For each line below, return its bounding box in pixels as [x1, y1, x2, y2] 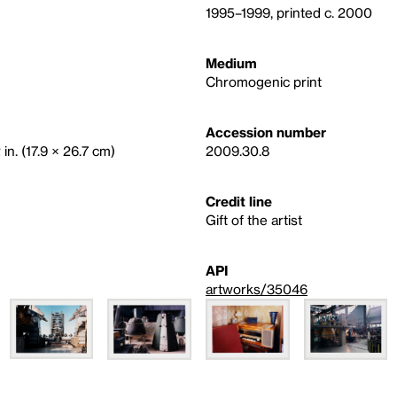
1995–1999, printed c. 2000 [206, 4, 372, 20]
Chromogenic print [206, 74, 322, 90]
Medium [206, 55, 257, 71]
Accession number [206, 124, 326, 140]
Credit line [206, 193, 272, 209]
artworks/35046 [206, 281, 307, 297]
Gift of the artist [206, 212, 302, 228]
